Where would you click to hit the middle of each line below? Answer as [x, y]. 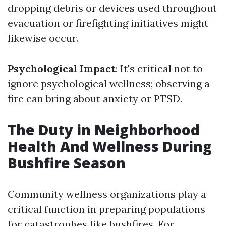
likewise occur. [43, 38]
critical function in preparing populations [106, 209]
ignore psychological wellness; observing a [109, 83]
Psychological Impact [62, 68]
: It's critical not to [159, 68]
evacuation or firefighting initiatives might [108, 23]
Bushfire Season [67, 163]
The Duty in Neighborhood [104, 130]
